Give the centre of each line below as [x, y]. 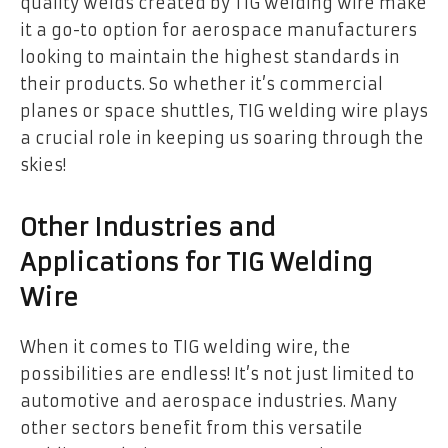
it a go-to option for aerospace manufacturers [218, 29]
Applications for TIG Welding [196, 262]
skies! [43, 164]
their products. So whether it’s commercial [201, 83]
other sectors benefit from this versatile [191, 427]
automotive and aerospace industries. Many [208, 400]
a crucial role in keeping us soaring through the [222, 137]
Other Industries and [147, 227]
